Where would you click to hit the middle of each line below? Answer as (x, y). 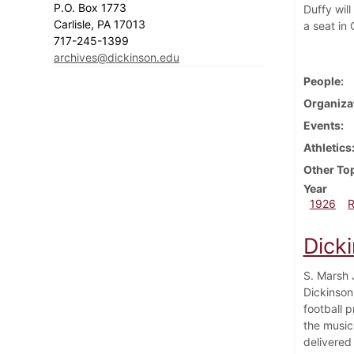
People (322, 81)
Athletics (327, 147)
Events (322, 125)
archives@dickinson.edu (117, 57)
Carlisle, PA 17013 (101, 24)
